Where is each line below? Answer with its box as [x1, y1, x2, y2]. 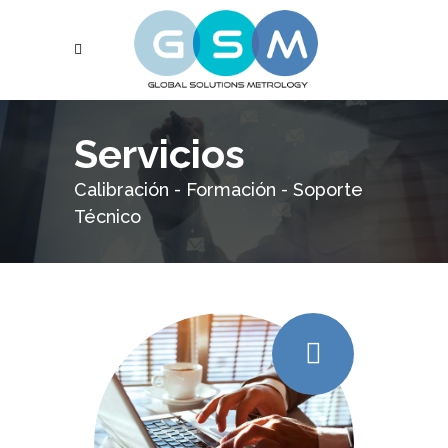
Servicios [74, 130, 245, 177]
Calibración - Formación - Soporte [74, 179, 363, 200]
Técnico [74, 206, 141, 227]
